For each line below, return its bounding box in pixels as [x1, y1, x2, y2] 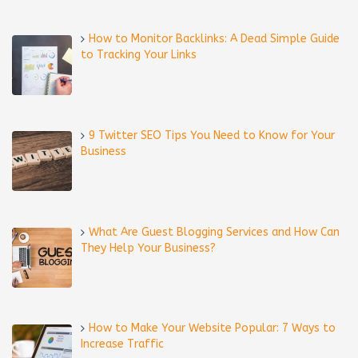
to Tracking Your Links [80, 48, 197, 62]
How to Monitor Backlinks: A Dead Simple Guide [88, 32, 340, 46]
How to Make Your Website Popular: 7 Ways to [88, 321, 336, 336]
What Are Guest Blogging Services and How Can [88, 225, 340, 239]
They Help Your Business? [80, 241, 216, 255]
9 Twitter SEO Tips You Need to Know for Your [88, 129, 335, 143]
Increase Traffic [80, 337, 164, 352]
